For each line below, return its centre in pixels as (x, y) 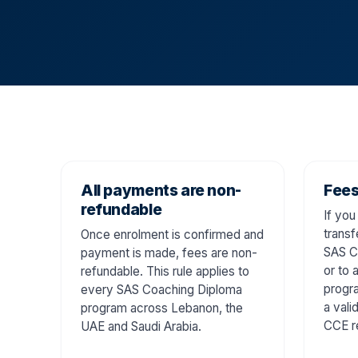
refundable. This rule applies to (165, 271)
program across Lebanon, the (162, 308)
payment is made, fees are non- (169, 253)
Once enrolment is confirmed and (172, 234)
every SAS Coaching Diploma (161, 289)
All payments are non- (161, 190)
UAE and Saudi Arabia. (141, 326)
